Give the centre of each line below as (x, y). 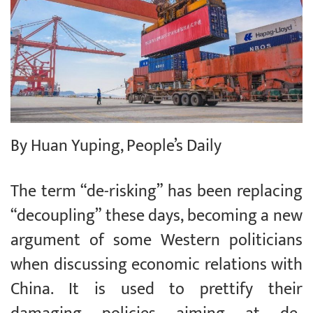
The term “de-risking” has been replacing (156, 192)
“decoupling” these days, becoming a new (156, 216)
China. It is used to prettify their (156, 290)
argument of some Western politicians (156, 241)
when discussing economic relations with (156, 265)
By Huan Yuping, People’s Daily (116, 146)
